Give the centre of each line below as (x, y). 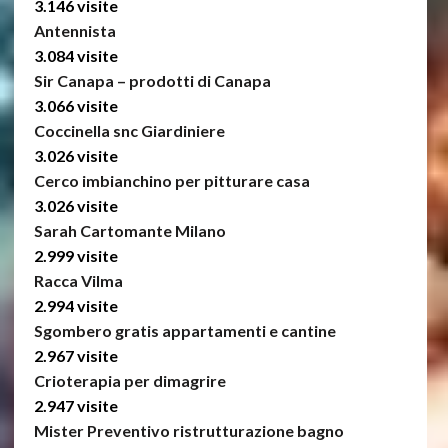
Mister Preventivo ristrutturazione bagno (188, 431)
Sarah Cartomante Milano (129, 231)
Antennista (74, 31)
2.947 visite (75, 406)
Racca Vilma (78, 281)
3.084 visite (75, 56)
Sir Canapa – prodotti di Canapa (152, 81)
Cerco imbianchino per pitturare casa (171, 181)
